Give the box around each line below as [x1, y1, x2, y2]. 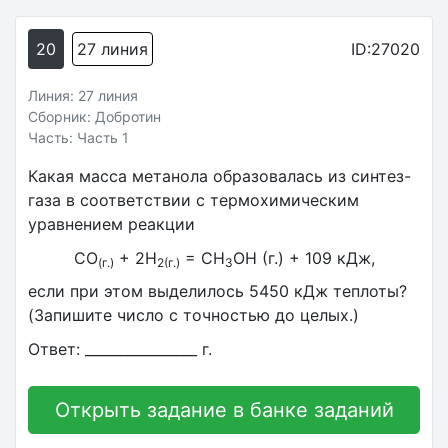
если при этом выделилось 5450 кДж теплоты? [28, 281, 407, 302]
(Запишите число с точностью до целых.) [28, 305, 359, 326]
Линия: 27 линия [28, 87, 138, 104]
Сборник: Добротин [28, 108, 161, 125]
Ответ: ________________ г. [28, 338, 212, 359]
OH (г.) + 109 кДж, [232, 247, 375, 268]
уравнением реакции [28, 214, 195, 234]
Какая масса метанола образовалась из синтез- [28, 166, 411, 186]
